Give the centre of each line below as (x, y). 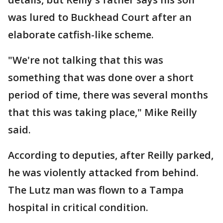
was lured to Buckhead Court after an (100, 17)
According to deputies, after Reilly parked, (111, 155)
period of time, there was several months (108, 95)
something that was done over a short (101, 77)
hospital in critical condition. (78, 207)
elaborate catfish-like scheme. (81, 35)
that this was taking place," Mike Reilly (103, 112)
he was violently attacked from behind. (105, 172)
